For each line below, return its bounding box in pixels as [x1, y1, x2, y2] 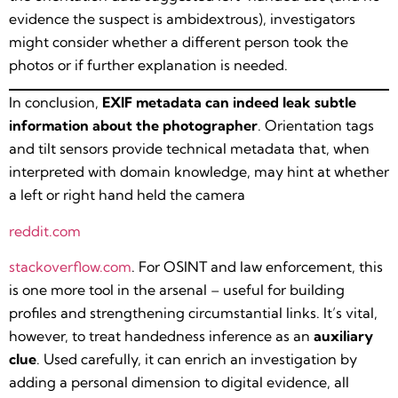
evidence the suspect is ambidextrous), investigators [9, 9, 355, 28]
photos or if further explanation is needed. [9, 55, 288, 74]
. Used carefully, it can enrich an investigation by [36, 350, 357, 369]
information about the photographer [9, 116, 258, 135]
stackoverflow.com [9, 258, 131, 276]
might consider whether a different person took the [9, 32, 348, 51]
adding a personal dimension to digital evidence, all [9, 373, 349, 392]
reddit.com [9, 221, 81, 240]
